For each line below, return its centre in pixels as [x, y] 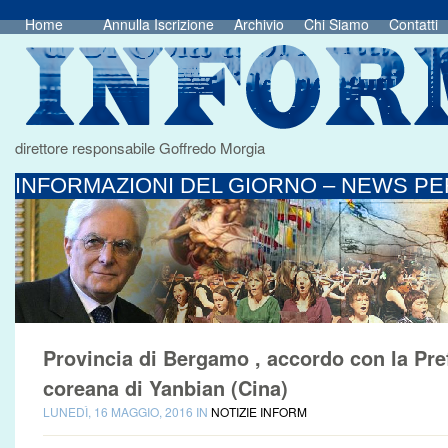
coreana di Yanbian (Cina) [165, 387]
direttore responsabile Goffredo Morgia [140, 147]
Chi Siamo [336, 24]
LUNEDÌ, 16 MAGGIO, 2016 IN [127, 411]
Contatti [413, 24]
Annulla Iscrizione [158, 24]
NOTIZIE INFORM [259, 411]
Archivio [259, 24]
